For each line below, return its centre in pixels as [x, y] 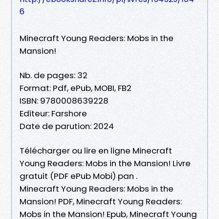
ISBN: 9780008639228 [64, 100]
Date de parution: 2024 [67, 126]
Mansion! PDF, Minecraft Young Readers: [101, 201]
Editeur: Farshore [53, 113]
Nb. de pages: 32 [54, 75]
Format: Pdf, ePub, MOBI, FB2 [76, 88]
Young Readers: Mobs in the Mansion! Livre [105, 163]
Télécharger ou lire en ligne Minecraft [96, 150]
